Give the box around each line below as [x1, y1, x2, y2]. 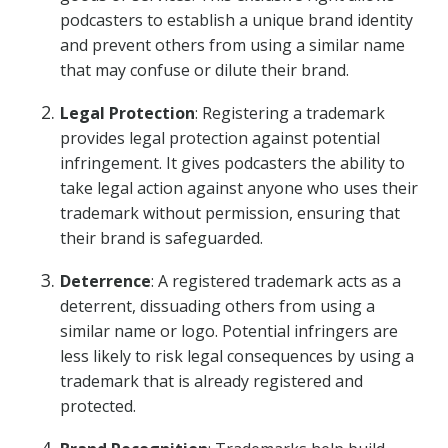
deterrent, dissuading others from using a [60, 295, 375, 317]
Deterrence [60, 270, 151, 292]
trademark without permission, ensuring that [60, 202, 400, 224]
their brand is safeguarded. [60, 227, 263, 249]
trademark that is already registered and [60, 370, 363, 392]
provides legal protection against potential [60, 127, 380, 149]
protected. [60, 395, 136, 417]
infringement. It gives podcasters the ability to [60, 152, 405, 174]
